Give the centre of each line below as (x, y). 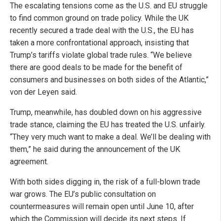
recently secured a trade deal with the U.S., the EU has (102, 31)
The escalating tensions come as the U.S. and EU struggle (109, 6)
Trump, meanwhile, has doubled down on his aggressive (106, 112)
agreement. (29, 162)
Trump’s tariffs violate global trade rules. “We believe (101, 55)
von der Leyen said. (43, 92)
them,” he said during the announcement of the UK (95, 149)
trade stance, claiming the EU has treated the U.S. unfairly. (108, 125)
